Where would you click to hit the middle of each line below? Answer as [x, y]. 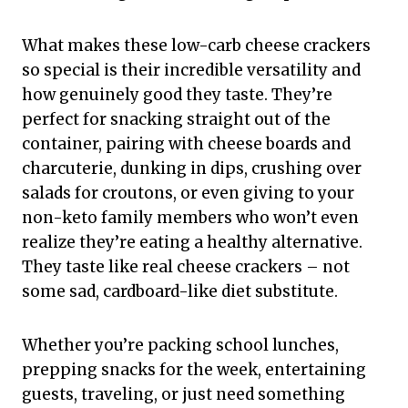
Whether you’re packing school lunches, [180, 346]
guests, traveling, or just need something [184, 395]
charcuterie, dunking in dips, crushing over [192, 169]
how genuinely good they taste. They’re [177, 95]
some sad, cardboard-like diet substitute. [180, 292]
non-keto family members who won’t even [190, 218]
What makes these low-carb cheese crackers [196, 46]
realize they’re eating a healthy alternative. [192, 243]
